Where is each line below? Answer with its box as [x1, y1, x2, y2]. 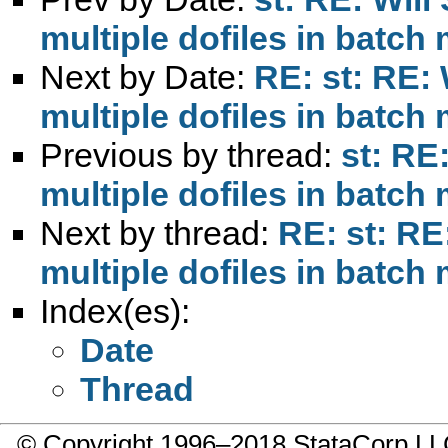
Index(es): [40, 291, 190, 330]
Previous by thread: [40, 135, 341, 174]
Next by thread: [40, 213, 278, 252]
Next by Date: [40, 57, 254, 96]
